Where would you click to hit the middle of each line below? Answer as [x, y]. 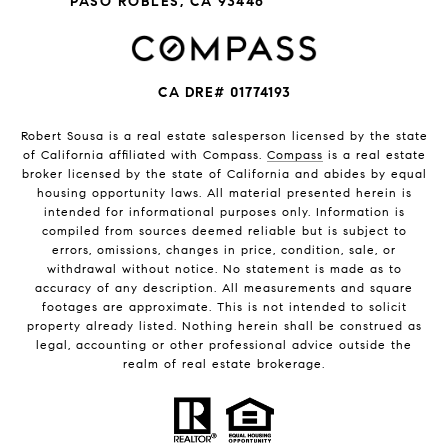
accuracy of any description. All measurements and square [224, 287]
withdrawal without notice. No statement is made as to [224, 268]
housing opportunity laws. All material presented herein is [224, 192]
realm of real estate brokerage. [224, 363]
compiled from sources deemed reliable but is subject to [224, 230]
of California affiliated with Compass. [144, 154]
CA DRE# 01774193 [224, 92]
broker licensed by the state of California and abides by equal [224, 173]
